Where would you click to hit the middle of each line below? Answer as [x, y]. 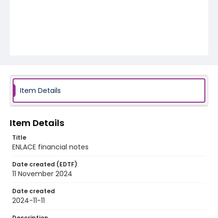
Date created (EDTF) [45, 164]
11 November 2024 [42, 174]
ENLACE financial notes [50, 147]
